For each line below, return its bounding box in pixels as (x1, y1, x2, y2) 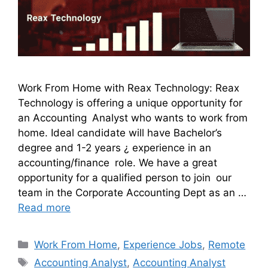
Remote (208, 239, 246, 251)
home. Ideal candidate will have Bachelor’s (18, 127, 222, 139)
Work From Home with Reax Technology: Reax (18, 82, 239, 95)
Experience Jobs (123, 239, 203, 251)
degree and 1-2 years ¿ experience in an (18, 142, 211, 154)
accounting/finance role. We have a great (18, 157, 217, 169)
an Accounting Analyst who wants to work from (18, 112, 248, 124)
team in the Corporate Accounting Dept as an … (18, 187, 246, 199)
